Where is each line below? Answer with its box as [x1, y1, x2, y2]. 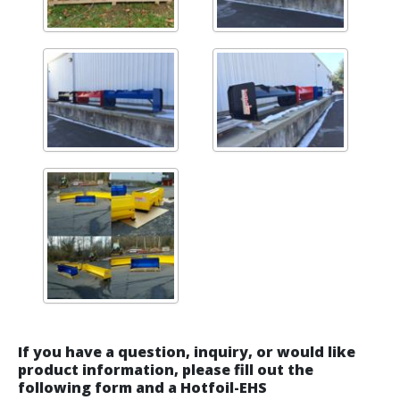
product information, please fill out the [18, 359, 313, 379]
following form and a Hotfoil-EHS [18, 377, 267, 397]
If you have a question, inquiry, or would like [18, 341, 355, 362]
